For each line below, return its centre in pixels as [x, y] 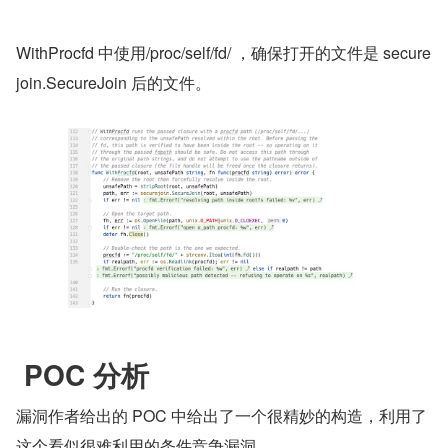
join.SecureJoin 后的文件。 [113, 83]
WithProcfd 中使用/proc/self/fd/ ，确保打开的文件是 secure [223, 53]
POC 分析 [82, 375]
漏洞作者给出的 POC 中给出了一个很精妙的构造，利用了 [221, 416]
